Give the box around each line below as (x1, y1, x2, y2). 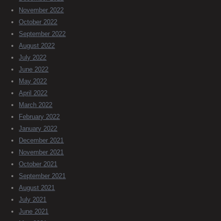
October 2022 (19, 18, 58, 26)
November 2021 (19, 148, 64, 156)
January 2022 (19, 125, 58, 133)
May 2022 (19, 77, 47, 85)
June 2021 (19, 208, 49, 216)
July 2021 (19, 196, 47, 204)
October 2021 (19, 160, 58, 168)
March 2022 (19, 101, 53, 109)
